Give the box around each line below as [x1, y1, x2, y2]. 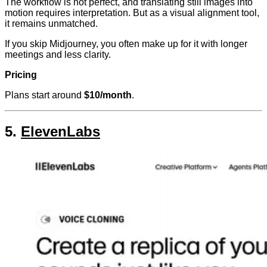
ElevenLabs [21, 123, 100, 139]
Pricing [5, 69, 37, 80]
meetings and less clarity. [5, 49, 111, 60]
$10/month [84, 89, 132, 100]
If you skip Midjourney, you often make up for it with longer [5, 38, 247, 49]
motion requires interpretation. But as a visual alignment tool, [5, 7, 259, 18]
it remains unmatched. [5, 18, 98, 29]
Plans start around [5, 89, 84, 100]
